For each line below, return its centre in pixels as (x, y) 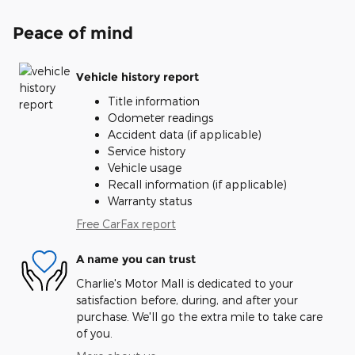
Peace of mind (73, 32)
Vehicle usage (145, 167)
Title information (154, 101)
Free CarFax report (126, 223)
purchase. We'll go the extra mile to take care (199, 316)
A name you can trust (136, 259)
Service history (147, 151)
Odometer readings (160, 117)
